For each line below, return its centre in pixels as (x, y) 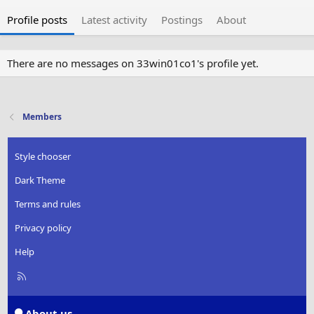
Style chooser (43, 157)
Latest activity (114, 20)
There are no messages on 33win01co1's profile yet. (133, 63)
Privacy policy (43, 228)
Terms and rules (48, 204)
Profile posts (37, 20)
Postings (182, 20)
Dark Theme (40, 180)
